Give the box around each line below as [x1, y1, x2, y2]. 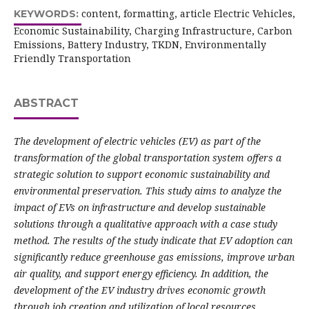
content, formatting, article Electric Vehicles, [81, 7, 295, 21]
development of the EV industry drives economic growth [13, 283, 266, 297]
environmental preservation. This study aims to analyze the [13, 184, 281, 198]
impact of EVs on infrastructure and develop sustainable [13, 201, 266, 215]
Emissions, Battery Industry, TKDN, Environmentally [13, 38, 266, 52]
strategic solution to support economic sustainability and [13, 168, 270, 181]
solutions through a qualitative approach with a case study [13, 217, 277, 231]
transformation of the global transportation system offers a [13, 151, 281, 165]
